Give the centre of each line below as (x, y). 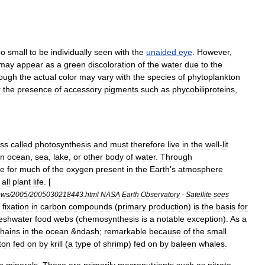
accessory (83, 89)
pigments (121, 89)
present (110, 169)
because (165, 231)
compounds (91, 206)
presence (35, 89)
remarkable (125, 231)
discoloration (112, 64)
